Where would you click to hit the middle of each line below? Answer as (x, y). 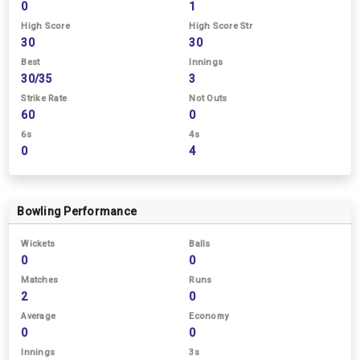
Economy (209, 316)
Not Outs (208, 98)
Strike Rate (44, 98)
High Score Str (221, 26)
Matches (39, 280)
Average (38, 316)
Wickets (38, 244)
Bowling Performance (77, 211)
